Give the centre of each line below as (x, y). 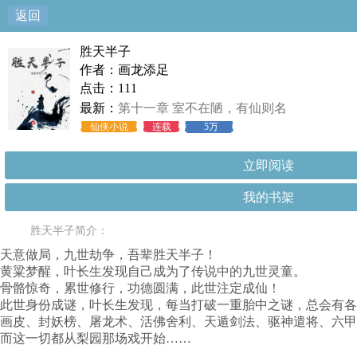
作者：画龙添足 (124, 70)
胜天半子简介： (69, 231)
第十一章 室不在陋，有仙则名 (202, 108)
